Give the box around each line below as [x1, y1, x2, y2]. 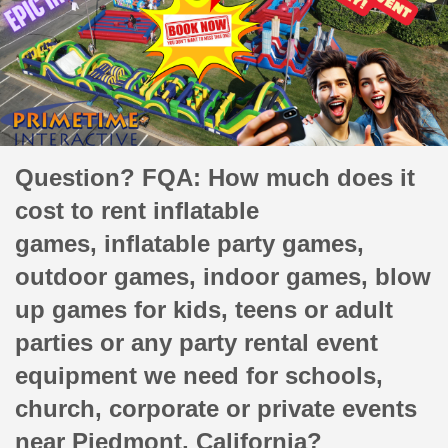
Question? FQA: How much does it [15, 164, 415, 192]
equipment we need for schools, [15, 362, 383, 390]
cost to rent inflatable [15, 197, 259, 225]
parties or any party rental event [15, 329, 378, 357]
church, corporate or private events [15, 395, 417, 423]
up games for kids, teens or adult [15, 296, 393, 324]
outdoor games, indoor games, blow [15, 263, 431, 291]
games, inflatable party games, [15, 230, 364, 258]
